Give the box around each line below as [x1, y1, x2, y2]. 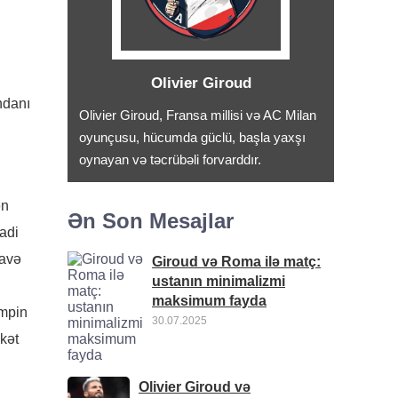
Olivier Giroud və [139, 378, 251, 394]
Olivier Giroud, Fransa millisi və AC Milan [79, 107, 316, 123]
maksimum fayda [152, 292, 267, 308]
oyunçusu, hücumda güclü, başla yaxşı [79, 130, 306, 145]
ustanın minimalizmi [152, 273, 285, 289]
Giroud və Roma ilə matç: [152, 253, 321, 269]
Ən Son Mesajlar [68, 209, 234, 233]
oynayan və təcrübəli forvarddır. [79, 152, 261, 167]
